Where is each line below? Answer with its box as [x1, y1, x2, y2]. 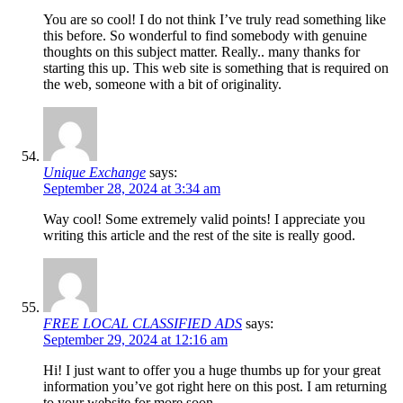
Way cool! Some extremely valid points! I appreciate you [43, 211, 365, 228]
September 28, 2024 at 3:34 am [43, 181, 220, 197]
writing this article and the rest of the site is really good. [43, 228, 355, 244]
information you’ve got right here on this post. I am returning [43, 379, 387, 395]
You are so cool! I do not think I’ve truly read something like [43, 12, 386, 28]
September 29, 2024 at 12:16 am [43, 332, 228, 348]
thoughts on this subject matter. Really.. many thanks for [43, 44, 360, 60]
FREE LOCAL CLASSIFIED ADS [43, 316, 242, 332]
